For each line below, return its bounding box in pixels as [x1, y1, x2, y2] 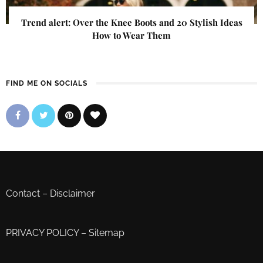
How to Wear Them [92, 29, 171, 42]
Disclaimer [50, 188, 95, 200]
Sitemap [89, 227, 124, 239]
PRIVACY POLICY [6, 227, 79, 239]
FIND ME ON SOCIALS [6, 79, 87, 88]
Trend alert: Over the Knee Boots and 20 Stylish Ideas [21, 16, 242, 29]
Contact [6, 188, 40, 200]
